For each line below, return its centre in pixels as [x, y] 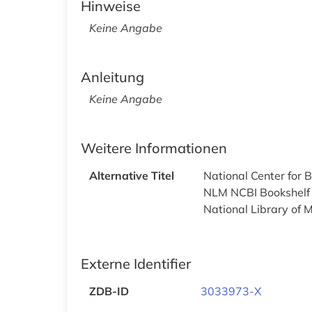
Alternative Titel [132, 175]
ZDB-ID [109, 291]
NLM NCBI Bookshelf [257, 192]
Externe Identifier [136, 263]
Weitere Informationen [154, 148]
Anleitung [112, 77]
